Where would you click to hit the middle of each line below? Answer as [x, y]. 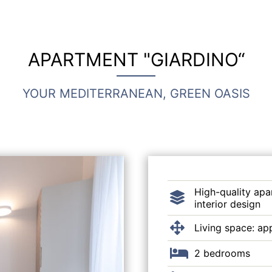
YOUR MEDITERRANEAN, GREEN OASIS [136, 93]
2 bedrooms [222, 253]
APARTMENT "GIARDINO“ [136, 59]
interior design [227, 204]
